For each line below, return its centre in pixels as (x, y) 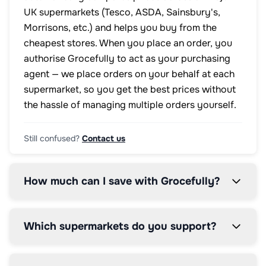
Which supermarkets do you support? (120, 226)
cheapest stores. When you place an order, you (128, 43)
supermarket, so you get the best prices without (130, 89)
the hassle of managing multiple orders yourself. (130, 105)
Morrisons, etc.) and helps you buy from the (120, 28)
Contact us (104, 138)
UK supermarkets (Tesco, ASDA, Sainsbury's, (122, 12)
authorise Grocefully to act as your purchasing (127, 58)
